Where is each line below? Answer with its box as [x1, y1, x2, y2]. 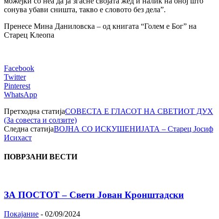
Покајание [4, 209, 39, 218]
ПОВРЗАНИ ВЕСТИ [4, 153, 77, 161]
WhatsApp [4, 90, 37, 99]
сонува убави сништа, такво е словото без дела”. [4, 5, 166, 14]
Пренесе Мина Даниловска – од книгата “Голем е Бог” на [4, 22, 197, 30]
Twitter [4, 72, 26, 81]
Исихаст [4, 133, 32, 142]
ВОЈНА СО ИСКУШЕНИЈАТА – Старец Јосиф [54, 124, 213, 133]
